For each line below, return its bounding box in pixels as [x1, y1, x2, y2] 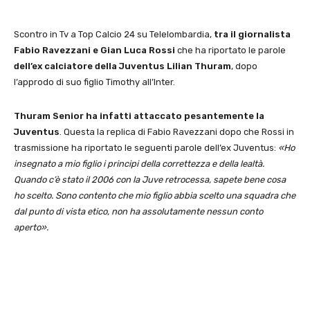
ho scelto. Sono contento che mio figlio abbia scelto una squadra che [14, 190, 295, 201]
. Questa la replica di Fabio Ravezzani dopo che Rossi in [60, 127, 294, 138]
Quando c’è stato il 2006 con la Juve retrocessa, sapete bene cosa [14, 174, 286, 185]
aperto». [14, 222, 48, 233]
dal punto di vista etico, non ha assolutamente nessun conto [14, 206, 263, 217]
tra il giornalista [214, 29, 291, 40]
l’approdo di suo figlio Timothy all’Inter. [14, 77, 175, 88]
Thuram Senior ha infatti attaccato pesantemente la [14, 111, 264, 122]
